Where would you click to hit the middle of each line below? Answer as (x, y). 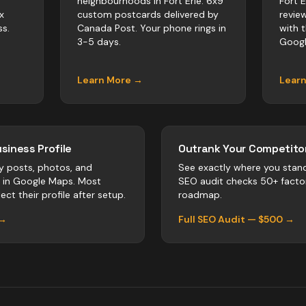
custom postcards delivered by (148, 14)
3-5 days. (99, 42)
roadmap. (200, 195)
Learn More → (110, 80)
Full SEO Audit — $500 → (236, 219)
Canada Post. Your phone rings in (152, 28)
